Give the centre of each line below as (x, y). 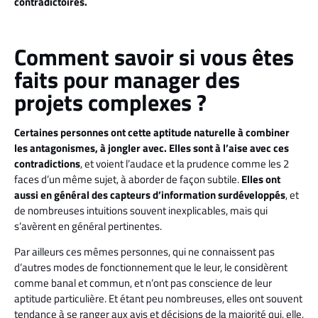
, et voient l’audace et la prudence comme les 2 (185, 163)
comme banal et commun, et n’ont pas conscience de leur (143, 283)
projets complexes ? (110, 102)
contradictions (47, 163)
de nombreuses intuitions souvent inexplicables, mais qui (141, 210)
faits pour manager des (127, 79)
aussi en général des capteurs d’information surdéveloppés (150, 194)
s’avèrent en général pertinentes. (88, 226)
